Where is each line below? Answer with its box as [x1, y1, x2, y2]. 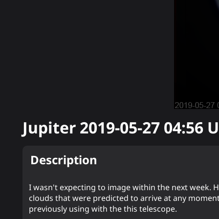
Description [30, 152, 98, 168]
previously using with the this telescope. [29, 203, 177, 215]
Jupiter [22, 116, 80, 138]
